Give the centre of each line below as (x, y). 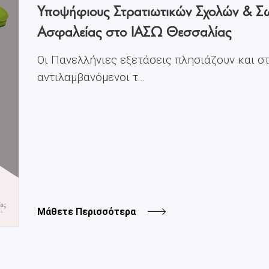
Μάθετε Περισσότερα (86, 212)
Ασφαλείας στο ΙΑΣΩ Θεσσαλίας (134, 30)
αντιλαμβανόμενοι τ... (91, 77)
